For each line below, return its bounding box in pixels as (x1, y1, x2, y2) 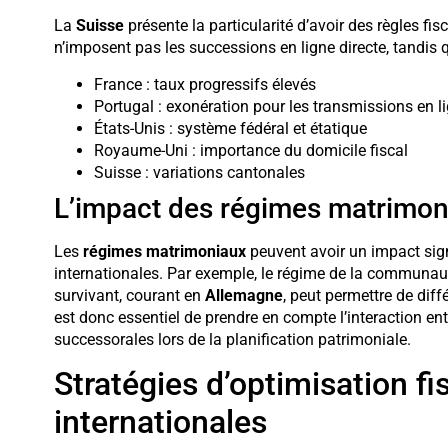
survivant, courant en (53, 285, 205, 305)
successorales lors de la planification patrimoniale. (53, 329, 411, 349)
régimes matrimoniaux (82, 241, 246, 261)
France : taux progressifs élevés (93, 74, 316, 94)
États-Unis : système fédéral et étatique (93, 118, 367, 138)
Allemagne (204, 285, 283, 305)
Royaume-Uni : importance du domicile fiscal (93, 140, 408, 160)
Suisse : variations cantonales (93, 162, 305, 182)
